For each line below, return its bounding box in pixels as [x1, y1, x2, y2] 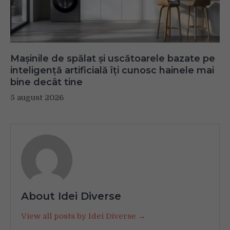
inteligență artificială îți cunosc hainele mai [10, 64, 214, 76]
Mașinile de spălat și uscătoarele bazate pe [10, 52, 215, 64]
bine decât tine [10, 76, 83, 88]
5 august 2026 [10, 92, 64, 102]
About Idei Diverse [21, 189, 121, 202]
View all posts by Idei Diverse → [21, 211, 146, 221]
